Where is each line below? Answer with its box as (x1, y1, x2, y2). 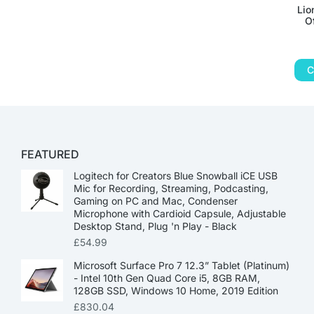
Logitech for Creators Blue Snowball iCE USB (74, 169, 278, 182)
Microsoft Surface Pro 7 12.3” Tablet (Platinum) (74, 259, 289, 271)
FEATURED (21, 146, 79, 161)
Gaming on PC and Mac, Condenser (74, 194, 238, 207)
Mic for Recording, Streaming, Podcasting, (74, 182, 268, 194)
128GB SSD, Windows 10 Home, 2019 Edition (74, 284, 278, 296)
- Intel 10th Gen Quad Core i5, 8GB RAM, (74, 271, 260, 284)
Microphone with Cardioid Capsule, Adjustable (74, 207, 286, 219)
